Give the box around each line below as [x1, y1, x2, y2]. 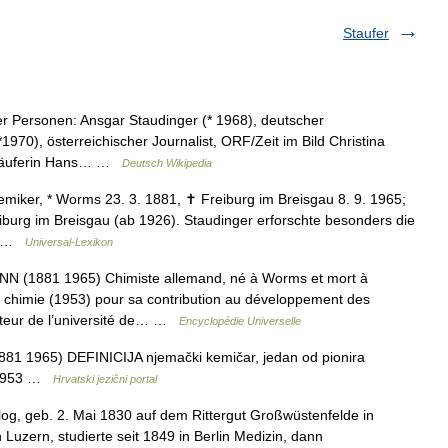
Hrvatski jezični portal [53, 373, 157, 385]
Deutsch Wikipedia [122, 157, 212, 169]
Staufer [343, 25, 389, 41]
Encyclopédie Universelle [179, 315, 301, 327]
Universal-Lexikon [25, 236, 113, 248]
